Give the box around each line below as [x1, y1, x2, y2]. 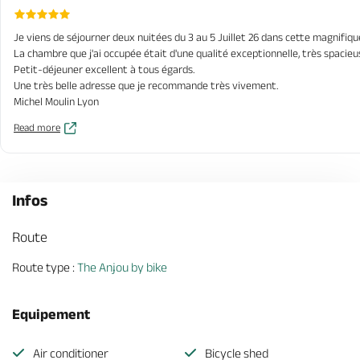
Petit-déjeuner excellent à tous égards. [14, 63, 195, 76]
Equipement [12, 306, 90, 322]
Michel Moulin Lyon [14, 95, 99, 108]
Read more [14, 121, 60, 133]
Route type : [12, 260, 77, 274]
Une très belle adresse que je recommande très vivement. [14, 79, 279, 92]
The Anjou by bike [77, 260, 167, 274]
